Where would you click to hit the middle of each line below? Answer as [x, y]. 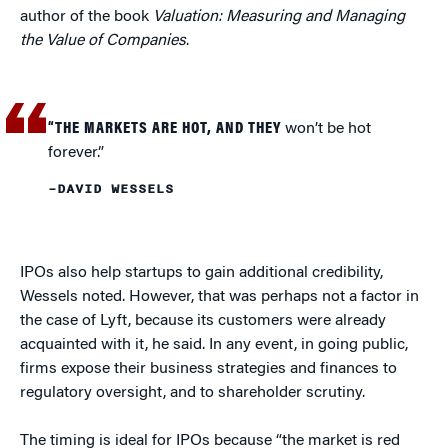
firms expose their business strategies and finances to [208, 369]
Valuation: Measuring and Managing [279, 17]
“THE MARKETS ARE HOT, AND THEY [165, 129]
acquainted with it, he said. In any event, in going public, [214, 345]
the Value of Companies [103, 41]
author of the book [86, 17]
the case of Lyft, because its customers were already [203, 321]
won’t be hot [326, 129]
